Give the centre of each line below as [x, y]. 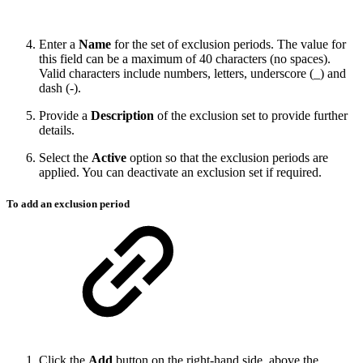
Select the [65, 157]
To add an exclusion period [68, 203]
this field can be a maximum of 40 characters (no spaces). [185, 58]
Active [109, 157]
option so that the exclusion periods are [227, 157]
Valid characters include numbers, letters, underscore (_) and [192, 73]
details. [57, 130]
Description [122, 115]
